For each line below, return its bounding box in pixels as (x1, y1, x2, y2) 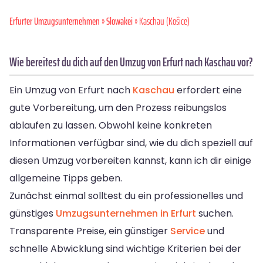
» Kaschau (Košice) (133, 13, 190, 29)
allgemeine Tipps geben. (9, 171, 122, 185)
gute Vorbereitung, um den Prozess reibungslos (9, 100, 227, 114)
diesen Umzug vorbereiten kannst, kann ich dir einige (9, 153, 251, 167)
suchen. (196, 206, 234, 220)
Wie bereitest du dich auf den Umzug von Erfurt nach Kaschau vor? (9, 52, 253, 72)
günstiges (9, 206, 56, 220)
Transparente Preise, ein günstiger (9, 224, 170, 238)
